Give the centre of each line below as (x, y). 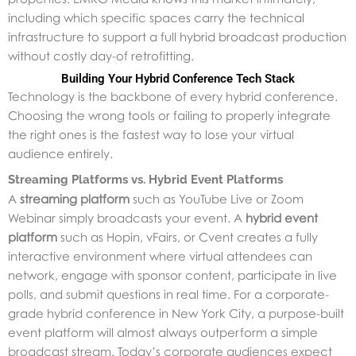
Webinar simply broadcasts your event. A (127, 217)
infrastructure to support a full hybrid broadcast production (177, 36)
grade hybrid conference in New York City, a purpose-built (176, 313)
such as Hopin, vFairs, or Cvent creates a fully (188, 236)
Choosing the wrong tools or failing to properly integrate (169, 115)
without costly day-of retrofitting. (101, 55)
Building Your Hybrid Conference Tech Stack (178, 78)
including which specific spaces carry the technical (156, 17)
